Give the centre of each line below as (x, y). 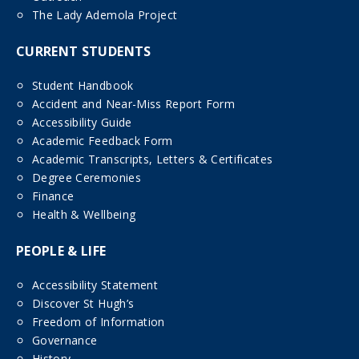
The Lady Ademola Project (105, 15)
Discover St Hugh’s (83, 304)
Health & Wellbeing (84, 215)
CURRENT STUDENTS (84, 52)
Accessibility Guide (82, 123)
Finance (53, 196)
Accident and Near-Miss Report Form (133, 104)
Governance (65, 341)
